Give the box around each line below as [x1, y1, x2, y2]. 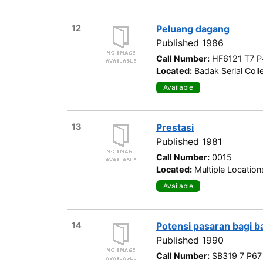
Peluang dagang [156, 22, 230, 35]
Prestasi [156, 121, 194, 133]
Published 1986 [156, 36, 224, 49]
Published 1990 [156, 234, 224, 246]
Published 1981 [156, 135, 222, 147]
